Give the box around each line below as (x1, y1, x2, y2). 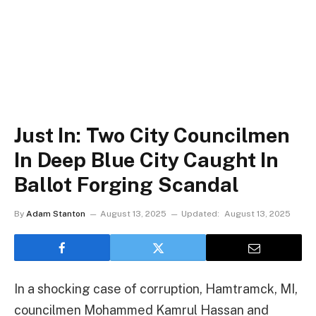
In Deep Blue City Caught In (14, 147, 279, 172)
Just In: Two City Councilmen (14, 123, 290, 147)
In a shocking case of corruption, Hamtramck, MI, (14, 281, 298, 296)
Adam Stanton (26, 209, 85, 219)
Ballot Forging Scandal (14, 172, 239, 197)
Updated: (181, 209, 219, 219)
